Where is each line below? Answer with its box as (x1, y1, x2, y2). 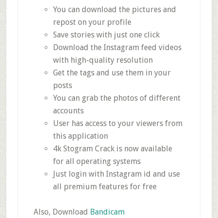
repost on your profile (53, 17, 131, 27)
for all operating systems (53, 156, 141, 166)
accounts (53, 106, 84, 115)
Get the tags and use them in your (53, 68, 171, 77)
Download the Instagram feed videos (53, 42, 182, 52)
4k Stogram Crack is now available (53, 144, 172, 153)
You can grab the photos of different (53, 93, 181, 103)
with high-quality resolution (53, 55, 153, 65)
